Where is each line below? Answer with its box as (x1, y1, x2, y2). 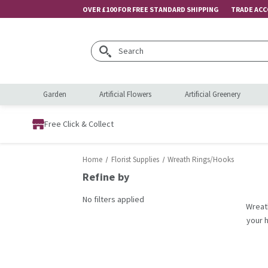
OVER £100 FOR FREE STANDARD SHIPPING (82, 4, 231, 14)
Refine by (82, 170, 130, 184)
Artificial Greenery (184, 89, 240, 99)
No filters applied (82, 193, 144, 205)
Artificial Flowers (99, 89, 152, 99)
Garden (43, 89, 66, 99)
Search (91, 41, 117, 53)
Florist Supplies (111, 154, 159, 165)
